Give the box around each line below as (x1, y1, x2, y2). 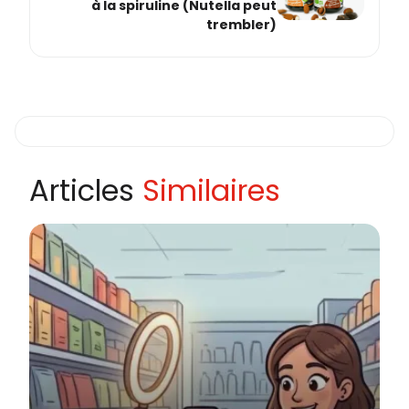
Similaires (142, 169, 280, 211)
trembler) (206, 16, 277, 35)
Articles (29, 169, 142, 211)
